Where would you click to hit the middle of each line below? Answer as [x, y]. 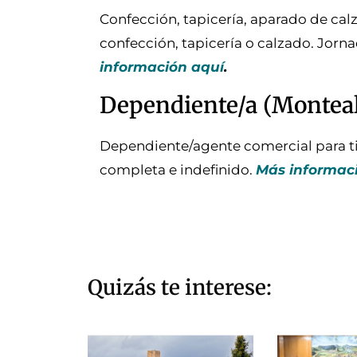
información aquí [162, 67]
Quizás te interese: [180, 287]
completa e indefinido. [178, 170]
